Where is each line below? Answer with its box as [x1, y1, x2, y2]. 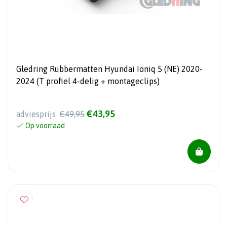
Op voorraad [25, 122, 65, 130]
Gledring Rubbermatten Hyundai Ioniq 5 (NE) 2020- [16, 64, 203, 74]
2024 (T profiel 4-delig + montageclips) [16, 77, 160, 86]
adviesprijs [16, 109, 58, 119]
